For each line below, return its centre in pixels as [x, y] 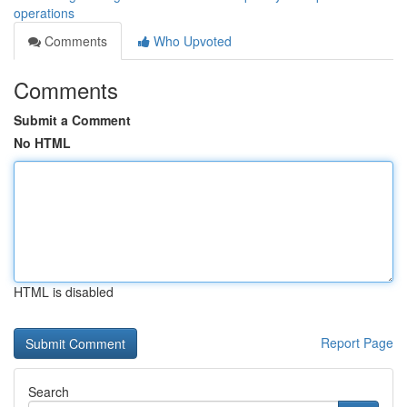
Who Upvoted [191, 41]
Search [49, 392]
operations [44, 13]
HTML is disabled [64, 292]
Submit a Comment [72, 120]
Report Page [357, 342]
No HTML [42, 143]
